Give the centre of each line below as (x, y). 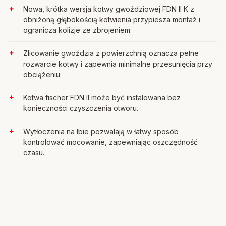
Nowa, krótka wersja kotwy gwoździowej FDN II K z (109, 9)
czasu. (34, 153)
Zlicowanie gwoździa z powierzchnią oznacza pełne (111, 53)
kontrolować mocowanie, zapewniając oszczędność (110, 142)
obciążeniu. (42, 74)
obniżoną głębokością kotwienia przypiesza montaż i (112, 19)
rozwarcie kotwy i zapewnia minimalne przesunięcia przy (118, 64)
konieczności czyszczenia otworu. (81, 108)
